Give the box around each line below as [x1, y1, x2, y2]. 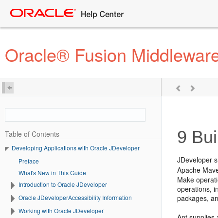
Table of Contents [5, 129, 59, 139]
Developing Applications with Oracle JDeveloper [12, 144, 140, 152]
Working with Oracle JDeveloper [18, 206, 104, 215]
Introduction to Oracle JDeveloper [18, 180, 107, 188]
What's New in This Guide [18, 168, 86, 177]
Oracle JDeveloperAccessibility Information [18, 193, 132, 201]
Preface [18, 156, 39, 165]
